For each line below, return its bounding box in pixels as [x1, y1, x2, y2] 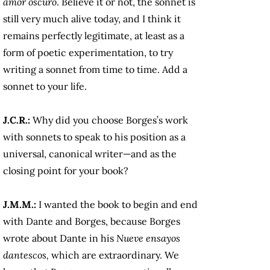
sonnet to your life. [3, 80, 89, 93]
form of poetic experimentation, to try [3, 46, 173, 59]
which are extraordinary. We [51, 249, 179, 262]
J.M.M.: [3, 198, 39, 211]
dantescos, [3, 249, 51, 262]
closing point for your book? [3, 165, 128, 177]
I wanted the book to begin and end [39, 198, 198, 211]
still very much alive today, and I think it [3, 13, 181, 25]
